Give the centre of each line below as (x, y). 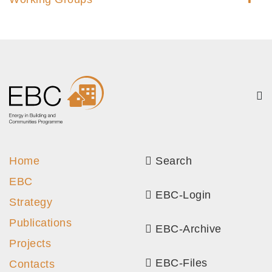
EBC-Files (180, 263)
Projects (30, 244)
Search (172, 161)
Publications (40, 223)
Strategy (31, 202)
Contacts (32, 264)
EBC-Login (182, 195)
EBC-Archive (187, 229)
